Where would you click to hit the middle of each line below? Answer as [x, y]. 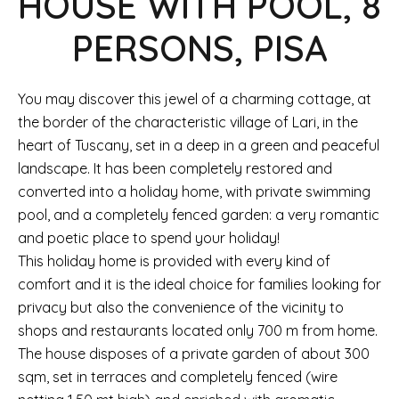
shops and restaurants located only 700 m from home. [198, 330]
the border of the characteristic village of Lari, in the [188, 122]
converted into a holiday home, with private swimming [194, 191]
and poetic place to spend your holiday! [149, 238]
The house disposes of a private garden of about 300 [194, 354]
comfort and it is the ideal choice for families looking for [199, 284]
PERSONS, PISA [199, 48]
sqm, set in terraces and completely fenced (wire [178, 377]
